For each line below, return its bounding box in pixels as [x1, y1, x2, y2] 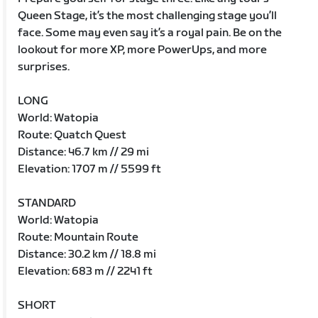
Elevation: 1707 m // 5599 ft [18, 162, 162, 176]
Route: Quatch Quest [18, 128, 127, 142]
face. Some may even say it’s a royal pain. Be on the [18, 26, 283, 40]
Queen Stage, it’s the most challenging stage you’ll [18, 9, 278, 23]
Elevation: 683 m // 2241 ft [18, 264, 153, 278]
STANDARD [18, 196, 77, 210]
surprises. [18, 60, 70, 74]
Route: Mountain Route [18, 230, 139, 244]
